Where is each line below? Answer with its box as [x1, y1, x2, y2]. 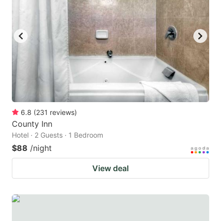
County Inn [12, 118, 52, 129]
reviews [50, 108, 74, 116]
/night [30, 143, 52, 153]
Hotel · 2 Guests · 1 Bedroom [12, 130, 103, 139]
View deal [92, 163, 129, 173]
